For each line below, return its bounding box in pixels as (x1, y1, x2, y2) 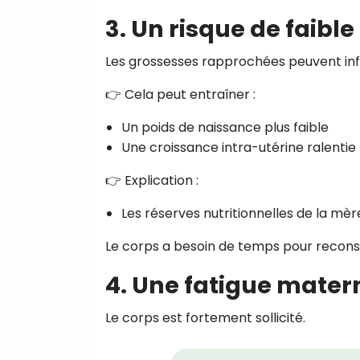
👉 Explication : (105, 170, 198, 190)
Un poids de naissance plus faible (121, 117, 329, 137)
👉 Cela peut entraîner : (105, 84, 256, 104)
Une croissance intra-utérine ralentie (121, 137, 356, 157)
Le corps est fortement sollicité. (105, 308, 305, 327)
